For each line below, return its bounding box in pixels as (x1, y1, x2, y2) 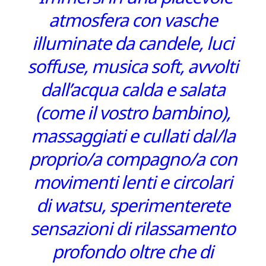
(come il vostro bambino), (35, 100, 230, 129)
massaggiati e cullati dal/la (30, 123, 235, 153)
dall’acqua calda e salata (40, 77, 226, 106)
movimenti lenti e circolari (33, 169, 233, 199)
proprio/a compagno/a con (28, 146, 237, 176)
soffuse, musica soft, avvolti (27, 53, 239, 83)
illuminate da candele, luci (32, 30, 234, 60)
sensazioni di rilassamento (30, 216, 236, 245)
